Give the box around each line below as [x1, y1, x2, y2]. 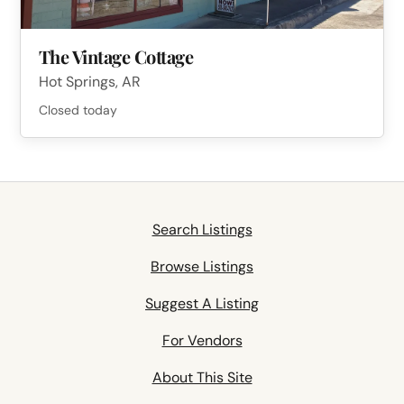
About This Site [151, 368, 252, 388]
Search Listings [151, 220, 252, 240]
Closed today [38, 102, 117, 119]
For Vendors [161, 331, 243, 351]
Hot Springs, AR [38, 72, 141, 92]
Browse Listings [151, 257, 253, 277]
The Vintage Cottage [38, 43, 194, 69]
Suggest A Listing [145, 294, 259, 314]
